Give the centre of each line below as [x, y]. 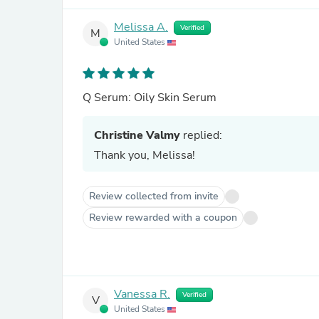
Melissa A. [141, 27]
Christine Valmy [137, 135]
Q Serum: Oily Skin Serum [150, 98]
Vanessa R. [142, 294]
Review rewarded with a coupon [163, 218]
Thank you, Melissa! [145, 155]
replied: [201, 135]
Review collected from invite [154, 196]
